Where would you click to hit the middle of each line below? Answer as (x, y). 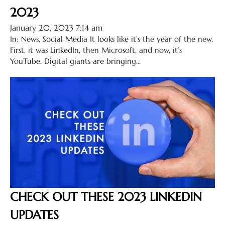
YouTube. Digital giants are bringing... (75, 61)
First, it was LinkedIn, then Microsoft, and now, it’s (96, 50)
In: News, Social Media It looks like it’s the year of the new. (111, 39)
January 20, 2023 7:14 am (56, 27)
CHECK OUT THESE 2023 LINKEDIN (106, 197)
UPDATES (34, 215)
